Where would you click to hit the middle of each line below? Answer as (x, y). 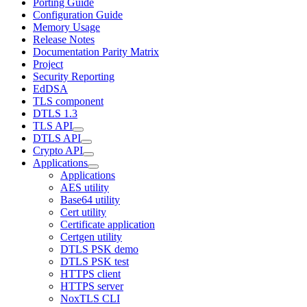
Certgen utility (91, 237)
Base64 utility (90, 200)
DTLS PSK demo (99, 249)
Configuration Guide (78, 15)
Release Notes (64, 39)
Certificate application (108, 224)
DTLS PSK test (95, 261)
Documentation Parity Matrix (96, 52)
